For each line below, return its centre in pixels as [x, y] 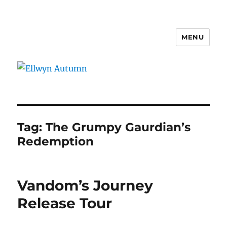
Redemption [56, 141]
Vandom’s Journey [85, 185]
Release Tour [65, 203]
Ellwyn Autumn [65, 44]
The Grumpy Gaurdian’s [118, 127]
